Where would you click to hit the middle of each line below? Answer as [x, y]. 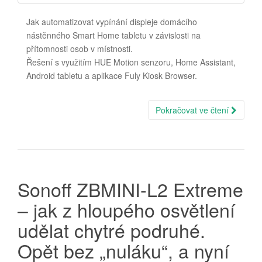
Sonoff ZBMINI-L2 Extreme [130, 189]
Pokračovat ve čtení [193, 110]
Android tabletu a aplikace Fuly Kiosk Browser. [112, 76]
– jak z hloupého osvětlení [126, 210]
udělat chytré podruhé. [111, 230]
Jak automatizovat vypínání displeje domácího [112, 22]
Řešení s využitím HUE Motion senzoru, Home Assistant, [131, 62]
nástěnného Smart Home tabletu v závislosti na [113, 35]
